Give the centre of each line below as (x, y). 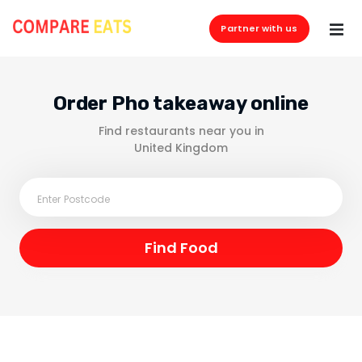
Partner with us (259, 28)
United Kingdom (181, 148)
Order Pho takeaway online (181, 103)
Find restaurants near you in (181, 131)
